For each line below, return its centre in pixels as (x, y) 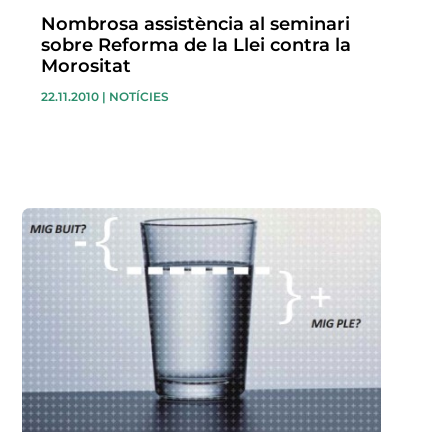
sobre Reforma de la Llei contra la (195, 45)
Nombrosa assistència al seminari (195, 24)
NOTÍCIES (138, 97)
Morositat (85, 66)
